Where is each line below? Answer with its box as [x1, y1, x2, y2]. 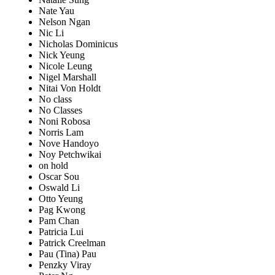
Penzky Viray [39, 260, 91, 271]
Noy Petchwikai [39, 149, 101, 160]
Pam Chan [39, 215, 79, 227]
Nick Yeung [39, 50, 85, 61]
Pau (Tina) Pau [39, 249, 96, 260]
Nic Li [39, 28, 64, 39]
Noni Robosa [39, 116, 90, 127]
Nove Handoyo [39, 138, 99, 149]
